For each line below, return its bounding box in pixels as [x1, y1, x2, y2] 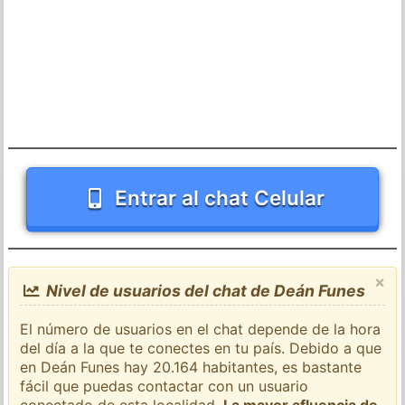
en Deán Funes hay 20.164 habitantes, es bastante [20, 357, 363, 376]
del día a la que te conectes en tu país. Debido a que [20, 338, 382, 357]
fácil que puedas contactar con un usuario [20, 376, 309, 395]
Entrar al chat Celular [114, 184, 325, 210]
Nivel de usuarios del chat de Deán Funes [42, 280, 365, 300]
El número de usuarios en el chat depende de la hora [20, 319, 381, 338]
